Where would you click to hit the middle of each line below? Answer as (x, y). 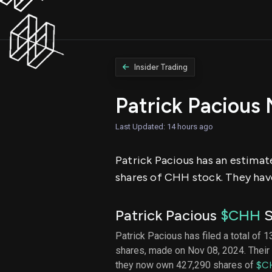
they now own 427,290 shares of (186, 265)
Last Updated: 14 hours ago (164, 126)
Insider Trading (161, 67)
